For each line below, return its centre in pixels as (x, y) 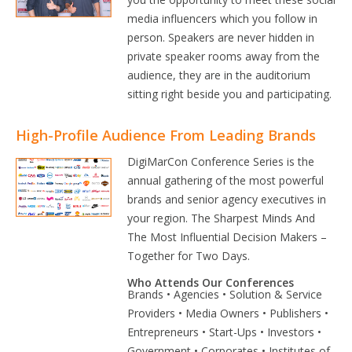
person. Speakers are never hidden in (221, 37)
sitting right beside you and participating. (230, 94)
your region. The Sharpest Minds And (222, 218)
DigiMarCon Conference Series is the (221, 161)
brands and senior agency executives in (227, 199)
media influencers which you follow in (223, 18)
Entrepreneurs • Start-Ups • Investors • (225, 332)
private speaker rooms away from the (224, 56)
